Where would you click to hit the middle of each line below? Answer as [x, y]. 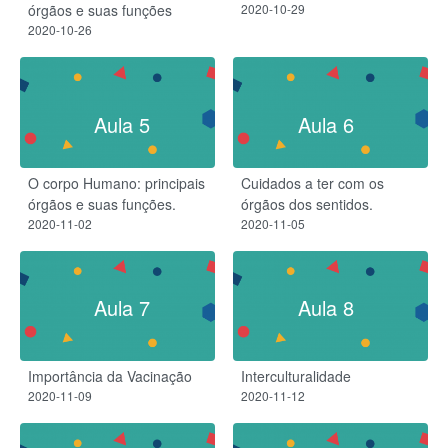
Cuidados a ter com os [312, 182]
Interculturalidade [296, 376]
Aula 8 [326, 307]
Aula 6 [326, 124]
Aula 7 [122, 307]
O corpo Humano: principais [116, 182]
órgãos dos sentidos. [307, 203]
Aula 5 [122, 124]
